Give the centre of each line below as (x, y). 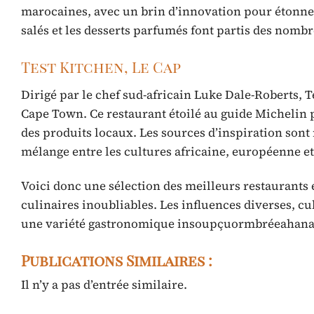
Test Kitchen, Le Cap (101, 66)
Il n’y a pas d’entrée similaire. (104, 285)
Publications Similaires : (117, 260)
